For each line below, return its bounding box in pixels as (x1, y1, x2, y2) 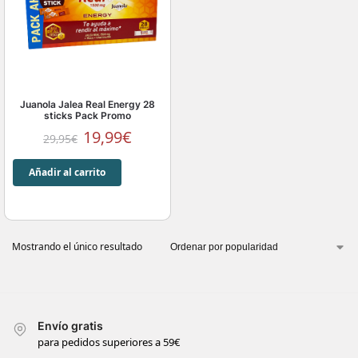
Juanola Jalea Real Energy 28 (20, 98, 155, 110)
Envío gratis (38, 319, 103, 332)
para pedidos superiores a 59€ (38, 335, 180, 350)
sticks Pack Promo (44, 109, 131, 121)
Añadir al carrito (29, 165, 105, 179)
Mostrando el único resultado (12, 240, 142, 253)
